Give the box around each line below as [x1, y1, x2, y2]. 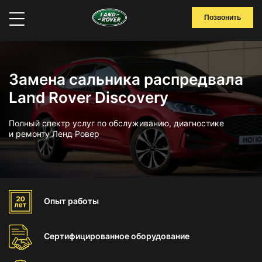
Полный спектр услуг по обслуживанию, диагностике [9, 118, 224, 128]
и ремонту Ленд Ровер [9, 129, 99, 139]
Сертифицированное [44, 231, 131, 241]
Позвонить [204, 13, 241, 22]
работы [68, 196, 99, 206]
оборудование [131, 231, 189, 241]
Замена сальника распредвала [9, 70, 243, 88]
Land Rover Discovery [9, 88, 168, 106]
